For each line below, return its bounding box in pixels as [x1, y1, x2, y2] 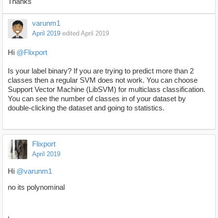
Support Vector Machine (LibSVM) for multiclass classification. [8, 85, 205, 93]
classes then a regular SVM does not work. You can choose [8, 75, 198, 84]
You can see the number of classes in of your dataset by [8, 94, 186, 103]
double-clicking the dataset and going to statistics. [8, 103, 168, 112]
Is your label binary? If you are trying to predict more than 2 [8, 66, 194, 75]
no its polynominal [8, 182, 65, 191]
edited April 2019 [62, 29, 109, 37]
